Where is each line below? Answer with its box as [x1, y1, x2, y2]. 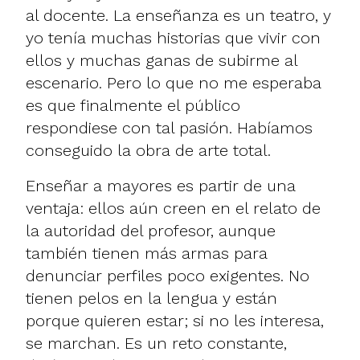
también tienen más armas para [26, 243, 268, 263]
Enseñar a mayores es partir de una [26, 175, 296, 195]
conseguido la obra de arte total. [26, 140, 276, 160]
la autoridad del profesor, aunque [26, 220, 276, 240]
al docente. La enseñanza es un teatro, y [26, 5, 331, 25]
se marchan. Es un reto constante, [26, 333, 287, 353]
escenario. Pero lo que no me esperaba [26, 72, 321, 92]
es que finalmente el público [26, 95, 240, 115]
